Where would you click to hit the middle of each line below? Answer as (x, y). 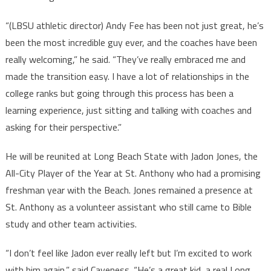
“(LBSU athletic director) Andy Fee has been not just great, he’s (134, 25)
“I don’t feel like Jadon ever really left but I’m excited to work (128, 253)
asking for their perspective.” (63, 127)
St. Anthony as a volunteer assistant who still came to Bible (128, 207)
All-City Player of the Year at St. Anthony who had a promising (133, 173)
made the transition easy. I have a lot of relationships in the (127, 76)
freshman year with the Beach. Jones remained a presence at (129, 190)
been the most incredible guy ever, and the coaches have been (131, 42)
